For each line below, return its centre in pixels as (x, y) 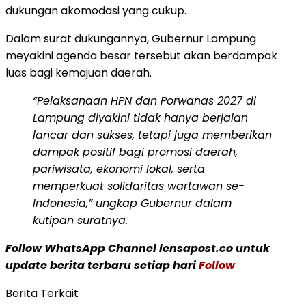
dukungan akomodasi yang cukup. (96, 10)
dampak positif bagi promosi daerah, (135, 152)
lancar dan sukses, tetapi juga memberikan (152, 135)
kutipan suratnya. (82, 220)
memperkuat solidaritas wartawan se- (139, 186)
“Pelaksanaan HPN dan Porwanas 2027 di (144, 100)
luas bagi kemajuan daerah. (80, 72)
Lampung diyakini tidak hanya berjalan (140, 117)
